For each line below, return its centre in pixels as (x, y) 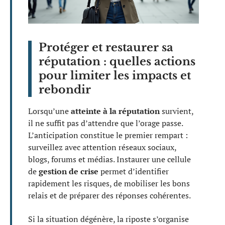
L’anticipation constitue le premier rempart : (108, 135)
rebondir (65, 90)
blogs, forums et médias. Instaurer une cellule (109, 159)
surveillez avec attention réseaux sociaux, (102, 147)
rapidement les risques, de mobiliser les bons (109, 184)
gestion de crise (69, 172)
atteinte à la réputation (115, 111)
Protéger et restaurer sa (106, 48)
